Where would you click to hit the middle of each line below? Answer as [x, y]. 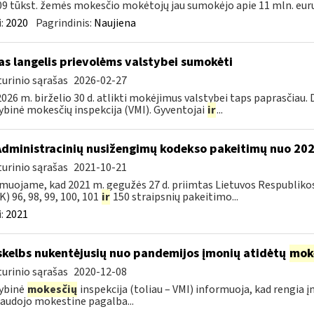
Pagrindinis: [64, 23]
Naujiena [115, 23]
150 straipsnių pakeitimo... [174, 197]
